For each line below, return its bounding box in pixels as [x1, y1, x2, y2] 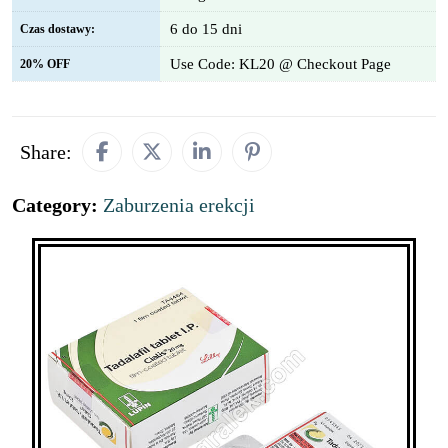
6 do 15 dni [170, 21, 242, 37]
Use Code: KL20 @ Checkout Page [170, 56, 391, 72]
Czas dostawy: [20, 22, 95, 36]
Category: [12, 194, 103, 216]
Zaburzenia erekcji [103, 194, 255, 216]
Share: [20, 141, 72, 163]
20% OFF [20, 57, 70, 71]
